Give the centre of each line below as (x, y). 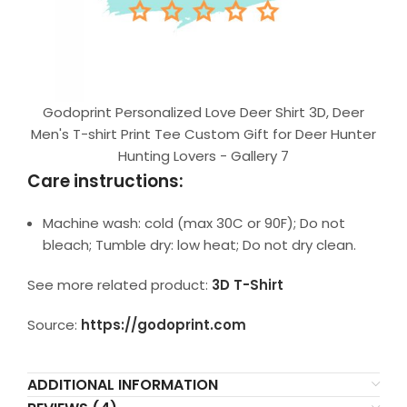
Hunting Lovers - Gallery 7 (203, 155)
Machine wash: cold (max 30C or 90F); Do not (194, 223)
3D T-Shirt (248, 284)
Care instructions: (105, 181)
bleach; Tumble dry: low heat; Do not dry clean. (199, 244)
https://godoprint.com (164, 324)
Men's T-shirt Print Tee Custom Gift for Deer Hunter (203, 134)
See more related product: (119, 284)
